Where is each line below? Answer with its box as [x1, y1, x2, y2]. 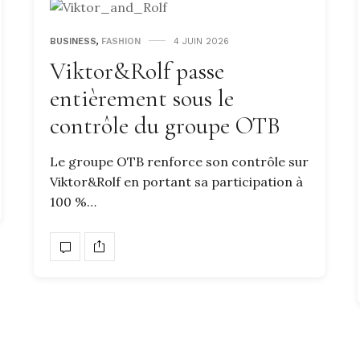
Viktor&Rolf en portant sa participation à [50, 173, 303, 190]
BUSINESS [50, 35, 96, 47]
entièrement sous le [50, 83, 234, 113]
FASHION [101, 35, 141, 47]
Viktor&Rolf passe [50, 55, 224, 86]
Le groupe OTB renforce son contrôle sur [50, 153, 309, 170]
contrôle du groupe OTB [50, 110, 280, 141]
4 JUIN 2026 [174, 35, 229, 47]
